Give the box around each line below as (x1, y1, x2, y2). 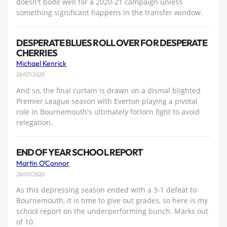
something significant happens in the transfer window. (16, 8, 203, 18)
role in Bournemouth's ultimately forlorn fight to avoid (16, 106, 200, 117)
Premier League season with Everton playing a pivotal (16, 96, 198, 106)
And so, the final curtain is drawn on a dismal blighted (16, 85, 201, 95)
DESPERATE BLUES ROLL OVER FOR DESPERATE (16, 36, 208, 49)
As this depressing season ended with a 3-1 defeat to (16, 185, 197, 195)
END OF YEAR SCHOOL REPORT (16, 146, 143, 159)
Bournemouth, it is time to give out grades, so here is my (16, 196, 208, 206)
